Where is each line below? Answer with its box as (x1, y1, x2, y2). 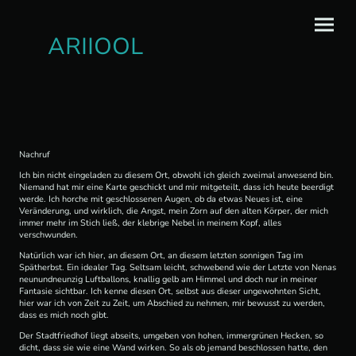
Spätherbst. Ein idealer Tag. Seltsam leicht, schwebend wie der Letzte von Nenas (19, 261, 336, 273)
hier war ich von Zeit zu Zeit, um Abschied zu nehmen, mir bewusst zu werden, (19, 296, 325, 309)
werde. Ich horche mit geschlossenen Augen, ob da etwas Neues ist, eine (19, 193, 303, 206)
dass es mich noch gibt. (19, 308, 111, 321)
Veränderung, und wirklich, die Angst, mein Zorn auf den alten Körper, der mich (19, 205, 328, 218)
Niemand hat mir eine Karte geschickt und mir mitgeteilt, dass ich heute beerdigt (19, 181, 334, 194)
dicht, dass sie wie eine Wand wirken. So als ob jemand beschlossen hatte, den (19, 341, 327, 354)
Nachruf (19, 149, 52, 161)
